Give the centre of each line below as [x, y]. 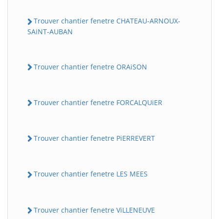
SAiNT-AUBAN [50, 31]
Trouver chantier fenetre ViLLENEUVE [94, 210]
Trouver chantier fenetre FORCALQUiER [98, 102]
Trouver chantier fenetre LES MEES [91, 174]
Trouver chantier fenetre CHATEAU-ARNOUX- [107, 21]
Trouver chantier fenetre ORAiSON [90, 66]
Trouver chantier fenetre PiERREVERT [94, 138]
